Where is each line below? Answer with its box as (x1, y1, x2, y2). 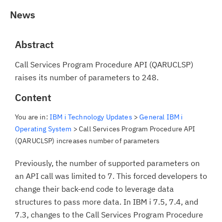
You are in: (15, 112, 50, 121)
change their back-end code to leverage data (15, 184, 174, 194)
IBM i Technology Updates (49, 112, 132, 121)
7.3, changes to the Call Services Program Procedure (15, 210, 203, 220)
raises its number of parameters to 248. (15, 72, 159, 82)
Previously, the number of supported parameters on (15, 158, 200, 168)
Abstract (15, 38, 54, 51)
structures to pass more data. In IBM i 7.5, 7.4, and (15, 197, 198, 207)
